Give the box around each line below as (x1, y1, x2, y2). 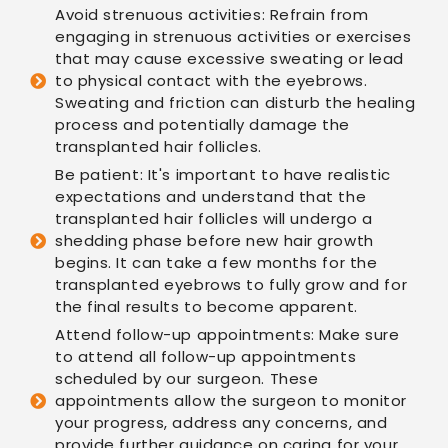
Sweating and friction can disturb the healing (55, 92, 416, 114)
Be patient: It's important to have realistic (55, 164, 391, 186)
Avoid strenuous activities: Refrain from (55, 4, 369, 26)
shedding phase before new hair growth (55, 230, 374, 252)
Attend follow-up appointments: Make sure (55, 324, 400, 346)
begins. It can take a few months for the (55, 252, 378, 274)
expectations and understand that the (55, 186, 367, 208)
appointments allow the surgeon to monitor (55, 390, 407, 412)
